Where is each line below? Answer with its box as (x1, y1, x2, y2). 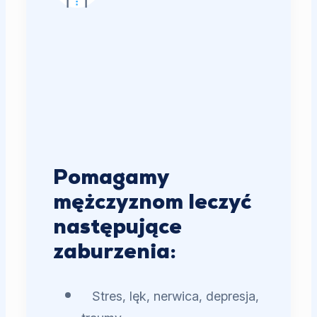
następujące (53, 218, 183, 239)
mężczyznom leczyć (53, 193, 252, 214)
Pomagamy (53, 168, 169, 190)
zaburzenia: (53, 243, 177, 264)
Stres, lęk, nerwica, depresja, (92, 289, 260, 304)
